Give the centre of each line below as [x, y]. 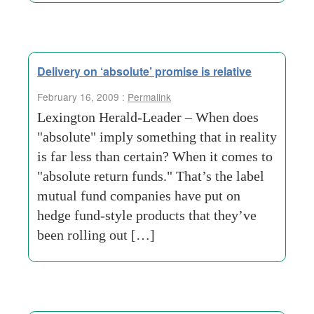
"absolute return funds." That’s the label [151, 176]
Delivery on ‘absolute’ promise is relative [144, 71]
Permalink [149, 97]
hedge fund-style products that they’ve [147, 215]
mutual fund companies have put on [139, 196]
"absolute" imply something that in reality [157, 137]
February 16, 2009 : [82, 97]
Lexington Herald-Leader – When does [148, 117]
